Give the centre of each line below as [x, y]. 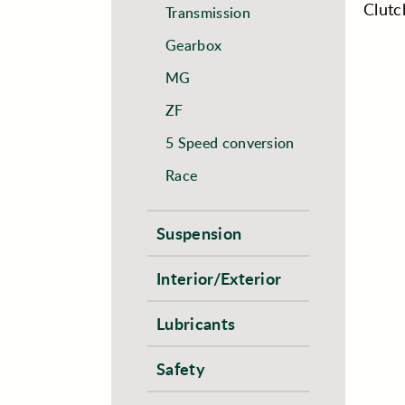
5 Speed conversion [230, 143]
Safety [181, 369]
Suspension [199, 233]
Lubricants [196, 324]
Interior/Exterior [219, 278]
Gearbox [194, 45]
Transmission [208, 13]
